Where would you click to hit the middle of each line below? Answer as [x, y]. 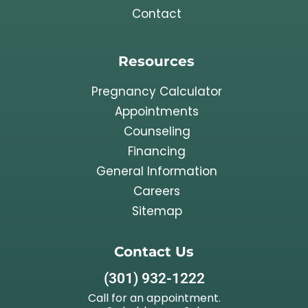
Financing [157, 151]
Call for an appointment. [154, 298]
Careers [157, 191]
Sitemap [157, 211]
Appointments [157, 111]
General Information [157, 171]
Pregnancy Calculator [157, 91]
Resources [156, 60]
